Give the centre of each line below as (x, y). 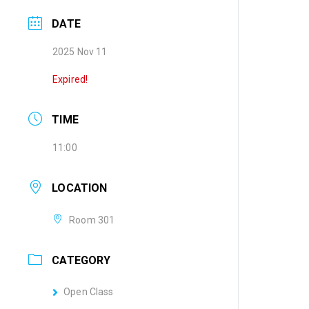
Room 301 (92, 220)
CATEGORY (81, 260)
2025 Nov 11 (80, 52)
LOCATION (80, 188)
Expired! (70, 79)
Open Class (89, 291)
